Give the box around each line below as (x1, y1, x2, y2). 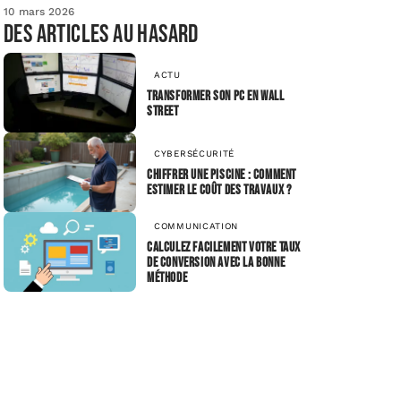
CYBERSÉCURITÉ (154, 149, 235, 159)
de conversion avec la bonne (147, 253, 286, 271)
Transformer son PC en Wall (147, 87, 285, 105)
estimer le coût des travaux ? (147, 182, 292, 200)
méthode (147, 269, 188, 286)
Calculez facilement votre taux (147, 238, 302, 256)
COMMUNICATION (154, 220, 239, 231)
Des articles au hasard (4, 20, 199, 50)
